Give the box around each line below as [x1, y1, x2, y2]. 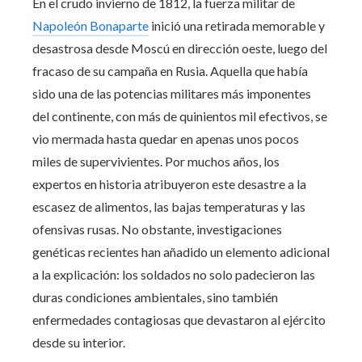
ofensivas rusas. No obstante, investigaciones [32, 221, 282, 237]
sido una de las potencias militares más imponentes [32, 85, 311, 101]
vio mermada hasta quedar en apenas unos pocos [32, 130, 299, 146]
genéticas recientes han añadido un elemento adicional [32, 243, 330, 259]
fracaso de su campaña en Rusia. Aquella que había [32, 62, 308, 78]
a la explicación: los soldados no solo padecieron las [32, 266, 315, 282]
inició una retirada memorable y [149, 17, 325, 33]
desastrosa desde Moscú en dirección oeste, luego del [32, 40, 327, 56]
